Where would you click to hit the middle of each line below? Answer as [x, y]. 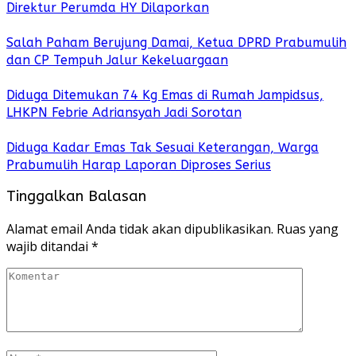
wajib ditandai [49, 247]
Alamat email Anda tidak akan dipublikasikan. [140, 229]
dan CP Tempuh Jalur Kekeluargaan [117, 60]
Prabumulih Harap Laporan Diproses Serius [139, 164]
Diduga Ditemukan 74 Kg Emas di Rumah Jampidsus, [165, 95]
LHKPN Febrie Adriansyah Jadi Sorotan [124, 112]
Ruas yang [308, 229]
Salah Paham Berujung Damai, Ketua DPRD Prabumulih [176, 42]
